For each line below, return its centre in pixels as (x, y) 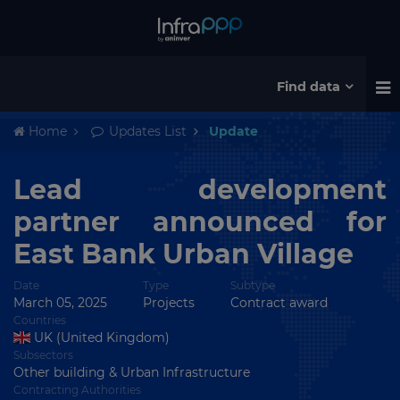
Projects (169, 303)
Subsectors (43, 355)
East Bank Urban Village (183, 254)
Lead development (200, 190)
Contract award (279, 303)
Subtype (253, 285)
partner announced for (200, 222)
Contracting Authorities (77, 390)
